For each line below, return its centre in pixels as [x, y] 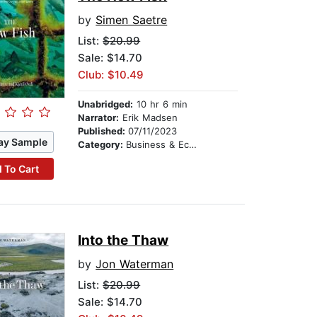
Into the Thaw [123, 241]
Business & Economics [158, 145]
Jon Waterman [135, 264]
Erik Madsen [149, 118]
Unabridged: [106, 104]
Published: [103, 131]
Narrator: [99, 118]
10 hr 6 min [161, 104]
